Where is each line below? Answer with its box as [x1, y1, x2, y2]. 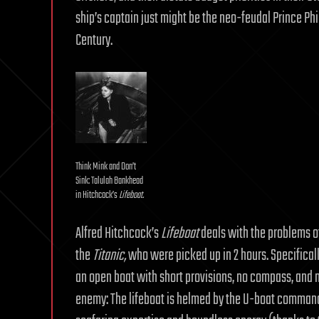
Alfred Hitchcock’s [75, 221, 161, 246]
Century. [75, 28, 113, 53]
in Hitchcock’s [75, 187, 119, 204]
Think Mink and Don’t [75, 159, 136, 175]
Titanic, [93, 244, 126, 268]
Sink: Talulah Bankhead [75, 173, 143, 189]
